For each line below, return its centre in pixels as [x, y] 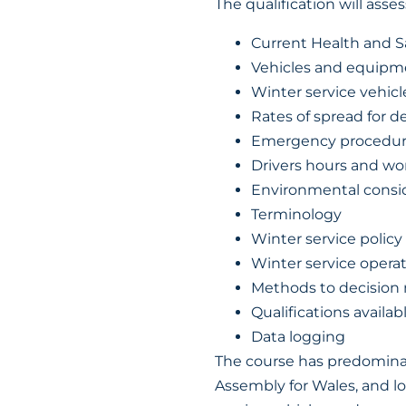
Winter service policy [327, 239]
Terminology [296, 214]
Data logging [298, 337]
